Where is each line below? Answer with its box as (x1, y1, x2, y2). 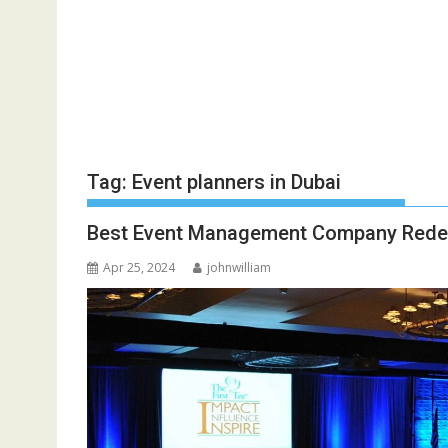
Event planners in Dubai (132, 170, 341, 194)
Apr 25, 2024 (103, 259, 175, 276)
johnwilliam (207, 259, 271, 276)
